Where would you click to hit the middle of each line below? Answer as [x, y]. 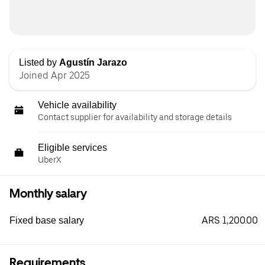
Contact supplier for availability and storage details [135, 117]
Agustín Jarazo [93, 62]
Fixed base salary [47, 220]
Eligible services [72, 148]
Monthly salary [48, 193]
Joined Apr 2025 [54, 75]
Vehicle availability [77, 105]
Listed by [39, 62]
